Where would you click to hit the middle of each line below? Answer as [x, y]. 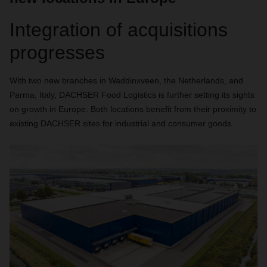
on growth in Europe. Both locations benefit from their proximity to [133, 109]
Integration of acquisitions [119, 30]
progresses [57, 52]
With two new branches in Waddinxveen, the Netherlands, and [126, 80]
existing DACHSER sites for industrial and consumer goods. [122, 123]
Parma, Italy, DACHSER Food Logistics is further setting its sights [132, 95]
